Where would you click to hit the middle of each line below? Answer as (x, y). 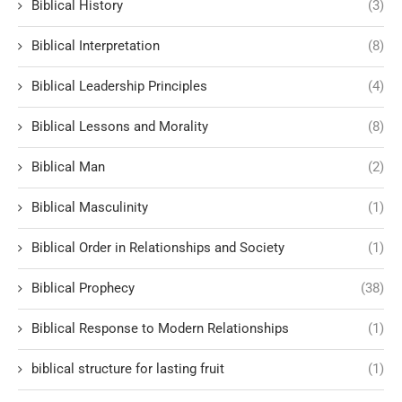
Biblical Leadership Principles (119, 87)
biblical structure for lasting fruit (128, 369)
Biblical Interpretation (96, 46)
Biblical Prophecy (83, 288)
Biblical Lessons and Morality (120, 127)
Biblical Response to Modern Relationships (160, 329)
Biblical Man (68, 167)
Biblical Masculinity (90, 208)
